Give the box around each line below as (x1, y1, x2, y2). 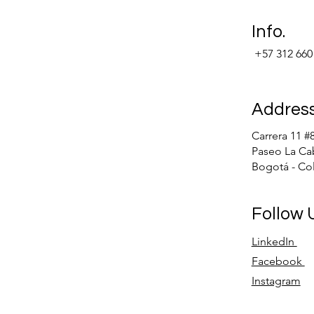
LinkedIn (251, 235, 297, 248)
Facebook (251, 254, 305, 268)
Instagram (251, 274, 301, 287)
